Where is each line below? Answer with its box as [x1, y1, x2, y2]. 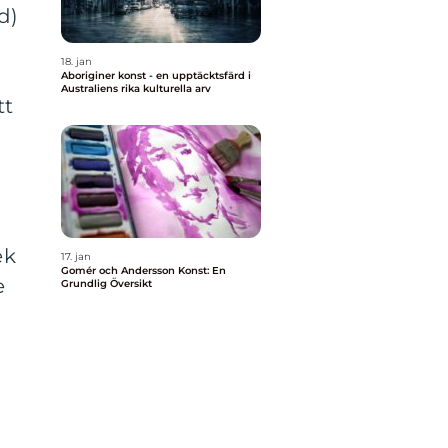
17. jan [61, 250, 91, 263]
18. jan [61, 55, 92, 68]
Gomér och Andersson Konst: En [61, 264, 226, 277]
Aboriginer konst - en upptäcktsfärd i [61, 69, 251, 82]
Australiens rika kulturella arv [61, 82, 211, 95]
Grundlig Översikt [61, 277, 152, 290]
